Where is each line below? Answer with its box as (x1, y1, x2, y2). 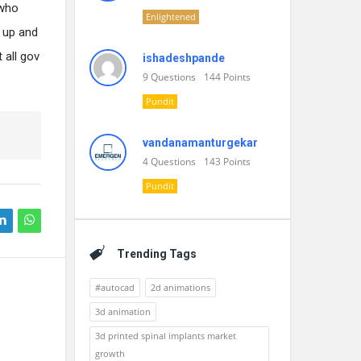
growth (95, 347, 125, 359)
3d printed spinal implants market (95, 330, 236, 342)
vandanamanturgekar (143, 136, 258, 149)
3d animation (95, 305, 151, 317)
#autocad (95, 281, 135, 293)
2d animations (151, 281, 210, 293)
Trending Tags (117, 247, 197, 260)
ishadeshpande (143, 52, 225, 64)
